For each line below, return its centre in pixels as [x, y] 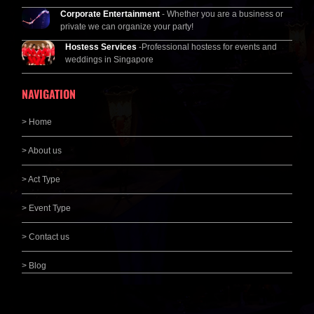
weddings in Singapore [109, 59]
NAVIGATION [49, 94]
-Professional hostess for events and [207, 47]
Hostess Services [102, 47]
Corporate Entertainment [111, 14]
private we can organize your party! [127, 26]
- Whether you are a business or [223, 14]
